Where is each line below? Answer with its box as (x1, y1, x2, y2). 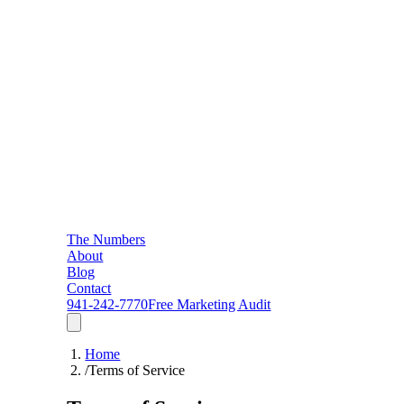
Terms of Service (88, 363, 186, 379)
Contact (67, 280, 112, 297)
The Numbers (67, 232, 146, 248)
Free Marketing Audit (148, 297, 271, 313)
